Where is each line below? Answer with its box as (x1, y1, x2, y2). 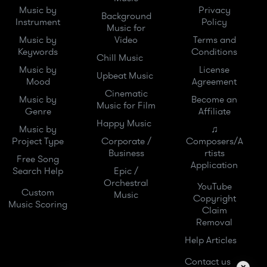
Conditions (191, 45, 238, 58)
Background (101, 10, 151, 23)
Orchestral (104, 176, 149, 190)
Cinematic (104, 87, 148, 100)
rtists (204, 147, 225, 160)
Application (191, 159, 238, 172)
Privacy (198, 4, 231, 17)
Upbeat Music (96, 69, 153, 82)
